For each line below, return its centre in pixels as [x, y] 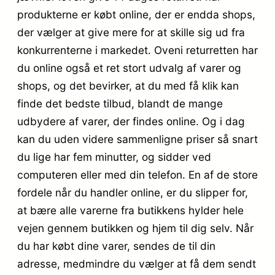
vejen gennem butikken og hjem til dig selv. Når [135, 228]
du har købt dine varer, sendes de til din [116, 246]
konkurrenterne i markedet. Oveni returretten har [137, 50]
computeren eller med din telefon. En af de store [137, 175]
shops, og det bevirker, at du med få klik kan [128, 86]
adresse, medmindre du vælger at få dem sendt [137, 264]
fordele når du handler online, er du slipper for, [133, 193]
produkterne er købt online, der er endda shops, [136, 15]
